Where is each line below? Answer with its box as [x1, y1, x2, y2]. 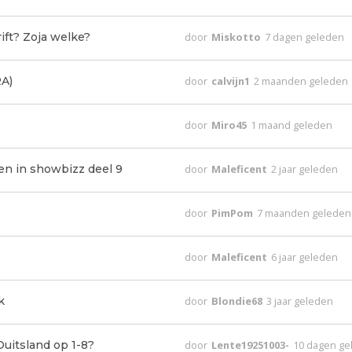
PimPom [211, 206, 256, 220]
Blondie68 [211, 294, 266, 308]
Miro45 [211, 118, 250, 132]
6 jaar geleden [271, 250, 339, 264]
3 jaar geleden [266, 294, 334, 308]
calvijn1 [211, 74, 253, 88]
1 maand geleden [251, 118, 333, 132]
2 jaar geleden [271, 162, 339, 176]
